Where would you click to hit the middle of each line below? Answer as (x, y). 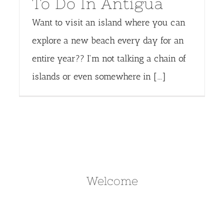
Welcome (112, 181)
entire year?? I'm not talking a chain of (109, 58)
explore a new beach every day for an (108, 40)
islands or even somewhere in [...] (99, 76)
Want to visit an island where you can (108, 22)
